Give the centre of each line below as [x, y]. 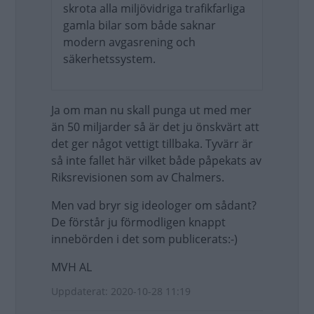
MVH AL [71, 267]
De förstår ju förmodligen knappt [138, 222]
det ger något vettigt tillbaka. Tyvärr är [152, 144]
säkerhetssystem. [109, 59]
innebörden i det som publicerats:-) [144, 239]
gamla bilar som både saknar [139, 25]
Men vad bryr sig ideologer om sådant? [154, 205]
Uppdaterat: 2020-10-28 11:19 [121, 291]
